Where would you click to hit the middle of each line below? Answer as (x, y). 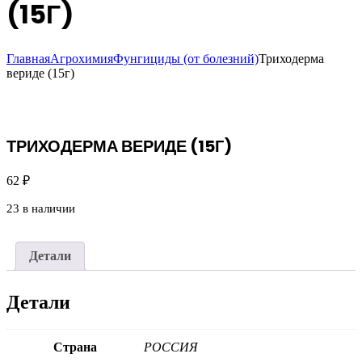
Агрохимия (82, 58)
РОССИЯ (171, 347)
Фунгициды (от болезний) (186, 58)
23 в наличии (41, 208)
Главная (28, 58)
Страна (75, 347)
